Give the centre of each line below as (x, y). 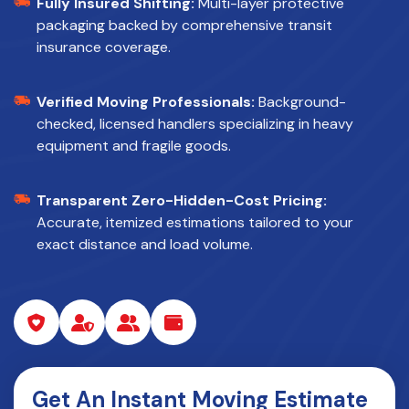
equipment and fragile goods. (134, 146)
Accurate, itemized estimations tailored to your (195, 223)
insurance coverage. (104, 47)
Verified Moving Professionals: (146, 102)
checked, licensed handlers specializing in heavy (195, 124)
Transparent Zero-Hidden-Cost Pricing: (182, 201)
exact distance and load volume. (145, 245)
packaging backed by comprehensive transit (184, 26)
